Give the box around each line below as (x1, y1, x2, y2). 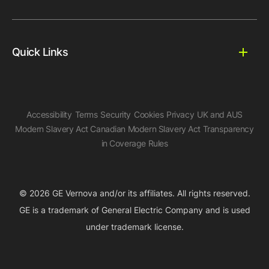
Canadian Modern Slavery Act (90, 123, 201, 134)
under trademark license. (85, 221, 184, 232)
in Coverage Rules (101, 138, 168, 148)
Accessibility (26, 109, 72, 119)
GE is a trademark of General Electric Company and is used (19, 204, 250, 215)
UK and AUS (197, 109, 243, 119)
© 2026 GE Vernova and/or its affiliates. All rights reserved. (19, 187, 250, 198)
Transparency (202, 123, 254, 134)
